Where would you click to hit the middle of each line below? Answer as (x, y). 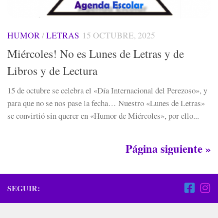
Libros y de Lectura (52, 70)
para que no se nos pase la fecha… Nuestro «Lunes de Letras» (106, 103)
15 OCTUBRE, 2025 (119, 35)
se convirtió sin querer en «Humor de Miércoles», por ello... (103, 115)
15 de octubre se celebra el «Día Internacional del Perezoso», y (107, 90)
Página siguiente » (168, 148)
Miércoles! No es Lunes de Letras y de (96, 53)
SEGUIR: (24, 188)
